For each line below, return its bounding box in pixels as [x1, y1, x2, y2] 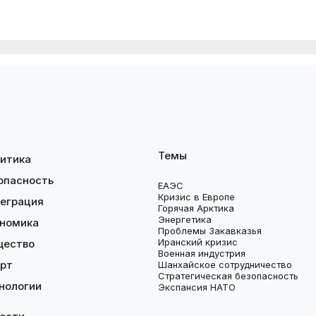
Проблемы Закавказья [158, 224, 262, 236]
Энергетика [158, 213, 212, 225]
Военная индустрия [158, 247, 245, 259]
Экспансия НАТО [158, 281, 236, 293]
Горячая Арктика [158, 202, 234, 214]
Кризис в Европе [158, 190, 235, 202]
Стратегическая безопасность [158, 269, 298, 281]
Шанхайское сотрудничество [158, 258, 292, 270]
